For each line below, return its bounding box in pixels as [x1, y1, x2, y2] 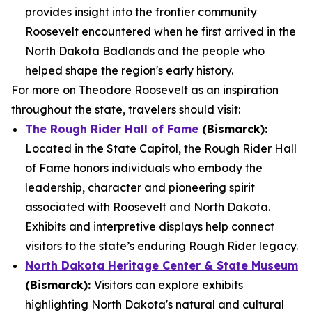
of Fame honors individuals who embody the [25, 161, 263, 175]
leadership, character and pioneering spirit [25, 180, 255, 194]
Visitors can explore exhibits [94, 278, 243, 292]
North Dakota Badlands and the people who [25, 44, 265, 58]
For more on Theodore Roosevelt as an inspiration [11, 83, 279, 97]
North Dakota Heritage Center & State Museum [25, 258, 298, 272]
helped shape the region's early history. [25, 63, 233, 77]
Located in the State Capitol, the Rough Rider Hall [25, 141, 297, 155]
